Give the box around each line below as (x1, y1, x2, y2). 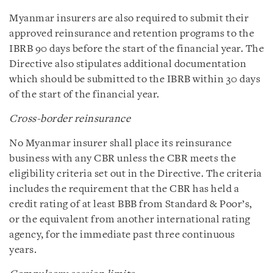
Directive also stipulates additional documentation (9, 58, 246, 69)
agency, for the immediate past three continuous (9, 229, 235, 240)
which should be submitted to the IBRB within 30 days (9, 74, 260, 85)
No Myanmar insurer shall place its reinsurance (9, 138, 232, 149)
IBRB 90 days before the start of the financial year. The (9, 43, 264, 54)
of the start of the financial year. (9, 89, 160, 100)
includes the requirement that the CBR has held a (9, 183, 239, 194)
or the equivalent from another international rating (9, 214, 250, 225)
